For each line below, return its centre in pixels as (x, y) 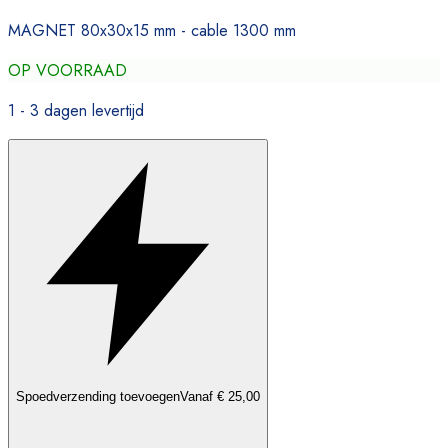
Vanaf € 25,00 (220, 396)
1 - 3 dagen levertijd (76, 110)
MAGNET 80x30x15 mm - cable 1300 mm (152, 30)
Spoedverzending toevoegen (98, 396)
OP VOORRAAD (67, 70)
